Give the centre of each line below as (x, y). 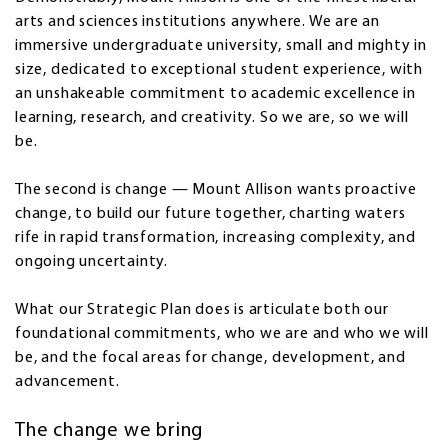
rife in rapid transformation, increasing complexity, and (215, 238)
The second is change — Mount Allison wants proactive (216, 190)
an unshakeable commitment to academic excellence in (215, 94)
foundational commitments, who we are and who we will (222, 334)
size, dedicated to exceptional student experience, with (219, 70)
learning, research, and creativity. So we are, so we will (212, 118)
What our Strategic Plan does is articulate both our (202, 310)
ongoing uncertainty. (92, 262)
